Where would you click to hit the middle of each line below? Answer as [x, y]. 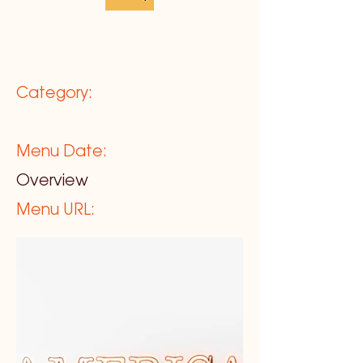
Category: [54, 94]
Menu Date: [62, 152]
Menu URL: [56, 211]
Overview [52, 181]
